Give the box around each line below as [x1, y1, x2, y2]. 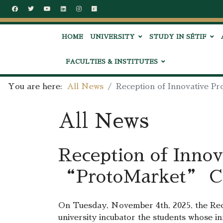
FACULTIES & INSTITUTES [66, 59, 158, 65]
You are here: [8, 83, 67, 91]
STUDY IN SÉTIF [149, 34, 207, 40]
